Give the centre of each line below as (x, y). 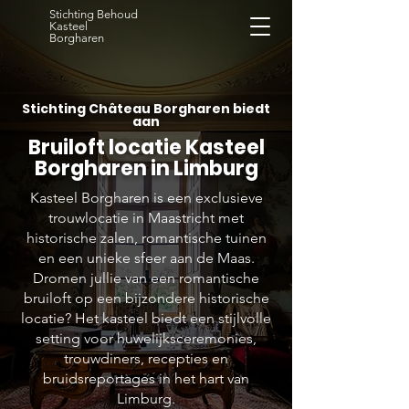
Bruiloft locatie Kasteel (146, 147)
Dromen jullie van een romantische (146, 278)
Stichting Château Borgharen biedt (146, 109)
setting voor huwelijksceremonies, (146, 338)
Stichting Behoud (94, 14)
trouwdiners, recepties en (146, 358)
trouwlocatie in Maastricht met (146, 218)
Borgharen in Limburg (146, 168)
